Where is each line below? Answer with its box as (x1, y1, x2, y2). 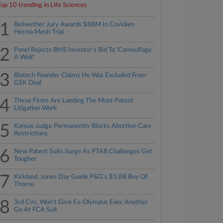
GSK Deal (14, 80, 42, 86)
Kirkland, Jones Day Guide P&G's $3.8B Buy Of (14, 174, 148, 180)
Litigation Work (14, 105, 58, 111)
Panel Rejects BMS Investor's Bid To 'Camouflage (14, 47, 152, 53)
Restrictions (14, 130, 48, 137)
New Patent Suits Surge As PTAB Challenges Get (14, 148, 153, 155)
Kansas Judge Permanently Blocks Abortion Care (14, 123, 152, 129)
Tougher (14, 156, 37, 162)
